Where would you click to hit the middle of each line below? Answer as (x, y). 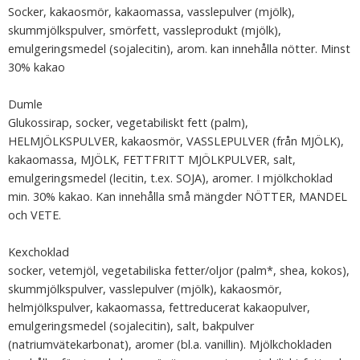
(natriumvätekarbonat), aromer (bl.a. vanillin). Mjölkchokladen (170, 344)
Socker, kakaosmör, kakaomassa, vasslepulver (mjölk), (151, 12)
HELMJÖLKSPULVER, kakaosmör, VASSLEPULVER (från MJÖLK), (176, 141)
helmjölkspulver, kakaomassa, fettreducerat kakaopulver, (159, 307)
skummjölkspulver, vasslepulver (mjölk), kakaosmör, (145, 289)
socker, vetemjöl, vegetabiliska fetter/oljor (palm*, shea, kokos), (179, 270)
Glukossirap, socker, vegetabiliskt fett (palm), (128, 123)
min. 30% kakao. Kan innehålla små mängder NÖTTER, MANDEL (178, 196)
